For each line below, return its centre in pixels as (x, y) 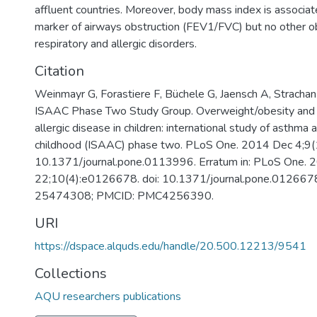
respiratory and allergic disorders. (116, 44)
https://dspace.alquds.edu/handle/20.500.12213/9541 (171, 246)
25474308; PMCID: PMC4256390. (124, 196)
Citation (59, 71)
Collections (71, 273)
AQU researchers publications (108, 296)
